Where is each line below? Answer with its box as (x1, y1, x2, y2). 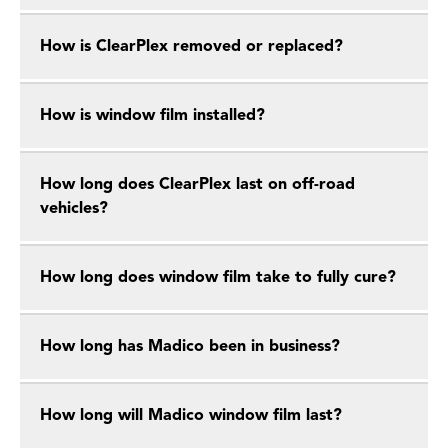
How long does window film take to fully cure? (40, 270, 396, 286)
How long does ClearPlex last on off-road (40, 177, 355, 193)
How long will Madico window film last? (40, 408, 342, 424)
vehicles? (40, 201, 108, 217)
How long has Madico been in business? (40, 339, 340, 355)
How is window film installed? (40, 108, 265, 124)
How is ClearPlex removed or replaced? (40, 39, 343, 55)
